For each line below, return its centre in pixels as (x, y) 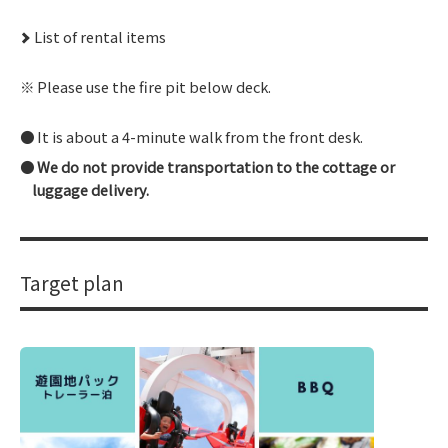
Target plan (72, 282)
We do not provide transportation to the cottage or (216, 166)
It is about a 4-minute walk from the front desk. (200, 136)
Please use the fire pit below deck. (154, 86)
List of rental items (100, 37)
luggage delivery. (91, 189)
